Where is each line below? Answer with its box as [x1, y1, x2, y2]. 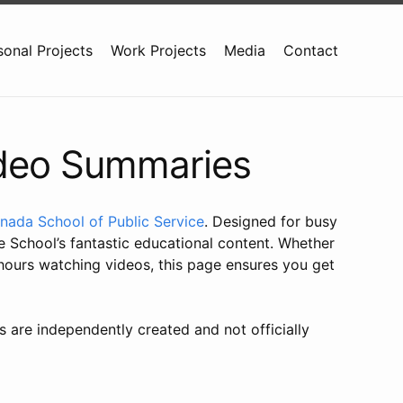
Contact [283, 41, 338, 59]
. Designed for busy [204, 212, 337, 230]
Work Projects [111, 41, 206, 59]
